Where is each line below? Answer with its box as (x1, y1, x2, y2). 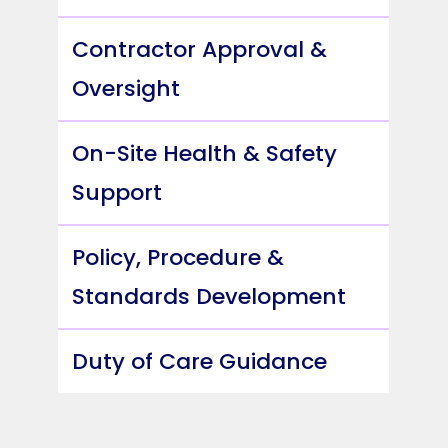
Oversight (72, 73, 181, 105)
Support (72, 177, 163, 209)
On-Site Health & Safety (72, 138, 338, 170)
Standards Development (72, 281, 347, 313)
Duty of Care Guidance (72, 346, 328, 378)
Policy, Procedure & (72, 242, 285, 274)
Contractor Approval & (72, 34, 328, 66)
